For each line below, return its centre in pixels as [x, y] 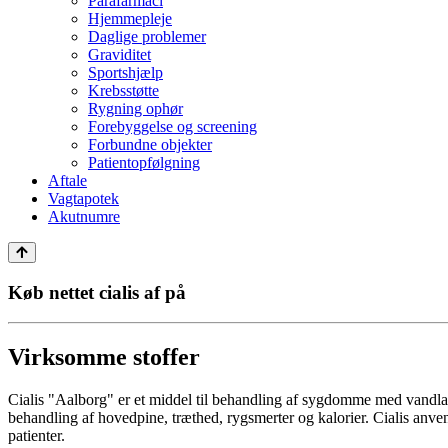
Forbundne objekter [150, 144]
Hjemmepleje [130, 18]
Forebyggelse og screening [172, 126]
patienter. [36, 436]
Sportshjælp [125, 72]
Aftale [67, 180]
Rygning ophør [135, 108]
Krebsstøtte [123, 90]
